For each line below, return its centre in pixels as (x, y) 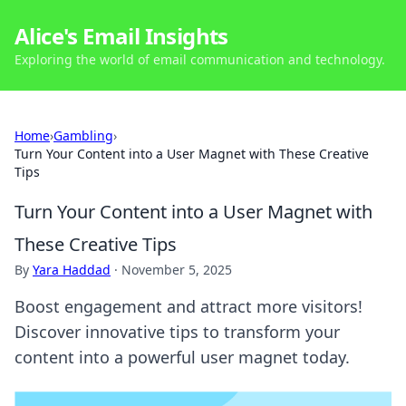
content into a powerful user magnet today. (182, 357)
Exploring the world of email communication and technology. (200, 59)
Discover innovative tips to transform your (177, 332)
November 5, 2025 (177, 270)
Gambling (83, 135)
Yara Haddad (72, 270)
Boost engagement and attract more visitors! (188, 306)
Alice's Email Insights (121, 36)
